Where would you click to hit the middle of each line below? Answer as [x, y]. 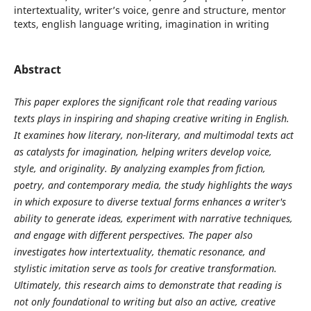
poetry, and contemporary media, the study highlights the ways [153, 185]
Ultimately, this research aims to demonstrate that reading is [148, 285]
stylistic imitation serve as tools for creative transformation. [145, 268]
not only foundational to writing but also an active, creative [144, 302]
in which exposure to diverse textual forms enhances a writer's [150, 202]
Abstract [37, 69]
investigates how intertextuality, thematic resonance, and [139, 252]
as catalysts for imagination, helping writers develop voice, [143, 152]
